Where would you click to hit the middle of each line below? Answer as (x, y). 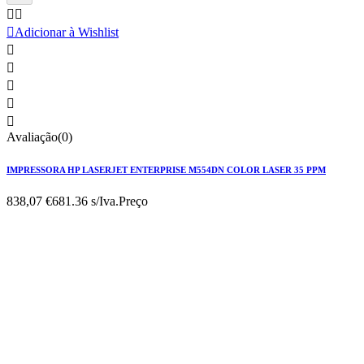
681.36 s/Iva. (85, 201)
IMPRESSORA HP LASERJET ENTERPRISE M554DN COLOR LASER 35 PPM (166, 169)
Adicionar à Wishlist (67, 32)
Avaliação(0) (39, 136)
